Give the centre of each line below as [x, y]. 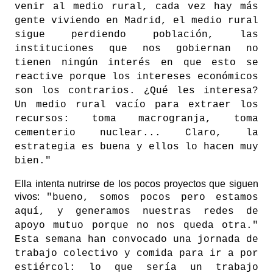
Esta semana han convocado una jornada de [136, 240]
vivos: [30, 197]
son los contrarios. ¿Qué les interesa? [136, 91]
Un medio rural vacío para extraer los [136, 105]
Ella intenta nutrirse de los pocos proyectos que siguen [136, 184]
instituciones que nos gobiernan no [136, 49]
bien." [33, 161]
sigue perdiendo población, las [136, 35]
